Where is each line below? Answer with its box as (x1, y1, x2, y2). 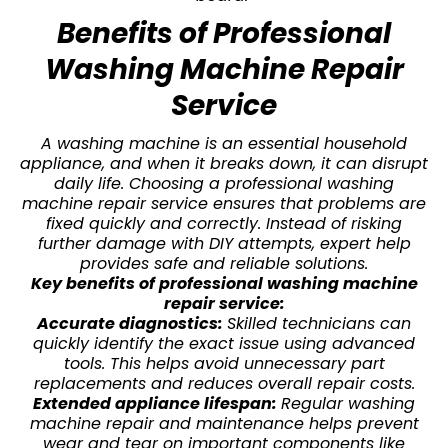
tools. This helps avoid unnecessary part (63, 351, 385, 375)
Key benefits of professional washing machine (30, 271, 418, 295)
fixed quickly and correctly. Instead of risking (46, 211, 402, 235)
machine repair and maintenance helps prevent (29, 411, 419, 435)
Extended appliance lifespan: (33, 391, 281, 415)
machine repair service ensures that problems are (22, 191, 426, 215)
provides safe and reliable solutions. (80, 251, 368, 275)
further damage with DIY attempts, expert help (37, 231, 411, 255)
